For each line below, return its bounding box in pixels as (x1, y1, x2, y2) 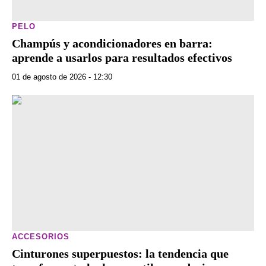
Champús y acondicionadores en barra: (12, 36, 213, 50)
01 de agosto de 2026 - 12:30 (12, 72, 112, 81)
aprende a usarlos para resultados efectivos (12, 50, 232, 64)
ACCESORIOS (12, 232, 70, 242)
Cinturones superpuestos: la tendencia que (12, 247, 229, 261)
